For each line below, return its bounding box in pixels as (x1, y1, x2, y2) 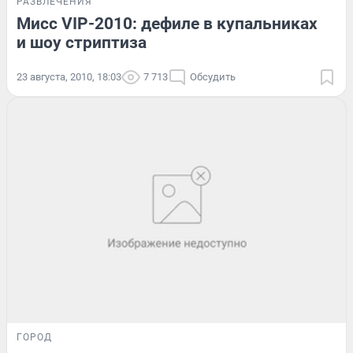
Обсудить (190, 70, 236, 83)
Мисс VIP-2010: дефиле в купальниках (17, 13, 318, 33)
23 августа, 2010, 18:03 (17, 70, 121, 83)
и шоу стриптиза (17, 32, 147, 52)
